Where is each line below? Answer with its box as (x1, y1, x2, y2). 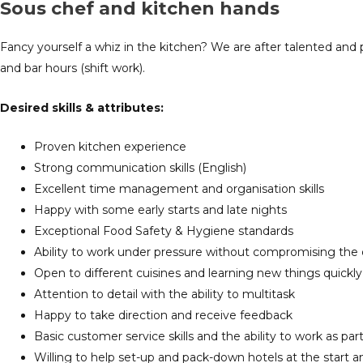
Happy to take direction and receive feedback (34, 308, 293, 323)
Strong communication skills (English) (34, 160, 246, 176)
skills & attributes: (52, 100, 164, 115)
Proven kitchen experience (34, 139, 186, 155)
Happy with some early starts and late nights (34, 203, 287, 218)
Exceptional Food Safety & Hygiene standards (34, 224, 293, 239)
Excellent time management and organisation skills (34, 181, 324, 197)
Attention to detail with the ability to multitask (34, 287, 295, 302)
